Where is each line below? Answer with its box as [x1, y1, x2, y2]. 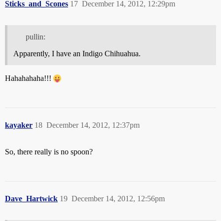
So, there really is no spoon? [5, 147, 93, 156]
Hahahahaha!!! [5, 74, 53, 82]
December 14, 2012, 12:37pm [46, 120, 140, 129]
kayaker [5, 120, 33, 129]
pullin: [25, 32, 45, 41]
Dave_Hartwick [5, 194, 58, 203]
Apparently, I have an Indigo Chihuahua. [13, 49, 141, 58]
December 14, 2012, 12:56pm [72, 194, 165, 203]
